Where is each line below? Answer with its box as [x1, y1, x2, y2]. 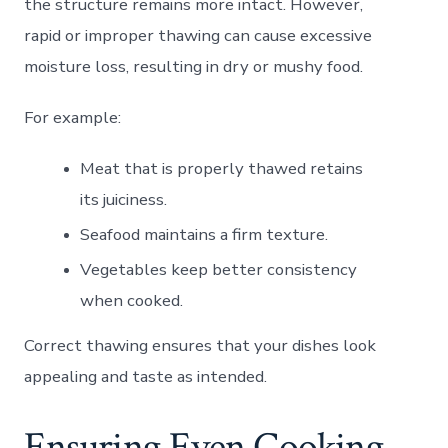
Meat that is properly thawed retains [80, 156, 364, 180]
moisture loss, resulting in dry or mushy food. [24, 54, 364, 78]
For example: [24, 105, 122, 129]
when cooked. [80, 288, 184, 312]
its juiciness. [80, 187, 168, 211]
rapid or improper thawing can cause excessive [24, 23, 373, 47]
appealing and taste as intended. [24, 364, 268, 388]
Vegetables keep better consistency [80, 257, 358, 281]
